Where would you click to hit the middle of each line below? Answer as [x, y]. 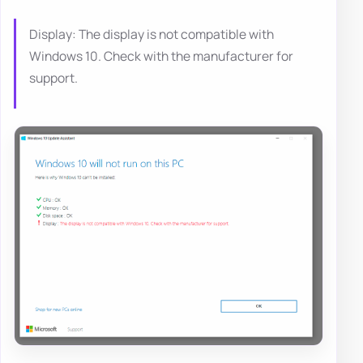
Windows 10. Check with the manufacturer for [161, 56]
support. [53, 77]
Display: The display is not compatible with [152, 34]
